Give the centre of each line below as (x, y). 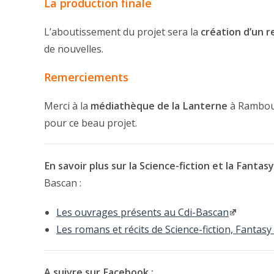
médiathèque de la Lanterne (159, 106)
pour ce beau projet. (91, 123)
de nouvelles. (74, 49)
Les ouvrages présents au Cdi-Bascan (143, 213)
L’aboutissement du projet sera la (122, 32)
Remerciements (86, 77)
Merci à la (67, 106)
